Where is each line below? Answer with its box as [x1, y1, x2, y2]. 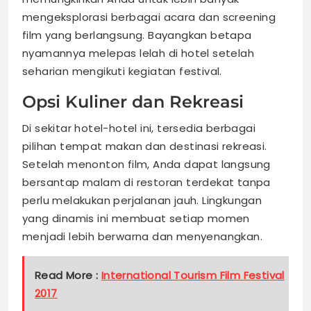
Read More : [35, 268, 101, 283]
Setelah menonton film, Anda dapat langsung [22, 157, 271, 172]
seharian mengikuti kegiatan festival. [22, 64, 222, 79]
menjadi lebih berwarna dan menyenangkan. [22, 229, 262, 244]
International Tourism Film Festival [101, 268, 285, 283]
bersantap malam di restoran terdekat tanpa [22, 175, 271, 190]
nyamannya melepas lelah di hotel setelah [22, 46, 254, 61]
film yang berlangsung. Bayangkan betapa [22, 28, 252, 43]
